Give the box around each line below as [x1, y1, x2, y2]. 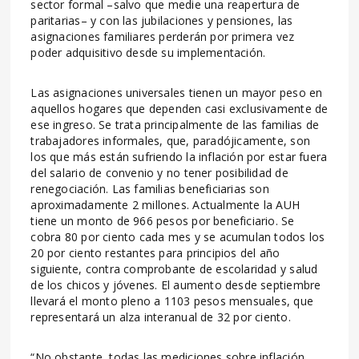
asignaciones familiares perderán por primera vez [30, 28, 295, 44]
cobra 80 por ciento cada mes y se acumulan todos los [30, 228, 325, 244]
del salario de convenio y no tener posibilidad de [30, 164, 288, 180]
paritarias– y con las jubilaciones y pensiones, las [30, 12, 293, 28]
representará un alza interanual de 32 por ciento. [30, 309, 291, 325]
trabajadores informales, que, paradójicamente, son [30, 132, 310, 148]
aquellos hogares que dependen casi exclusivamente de [30, 100, 329, 116]
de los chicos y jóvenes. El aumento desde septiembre [30, 276, 321, 292]
